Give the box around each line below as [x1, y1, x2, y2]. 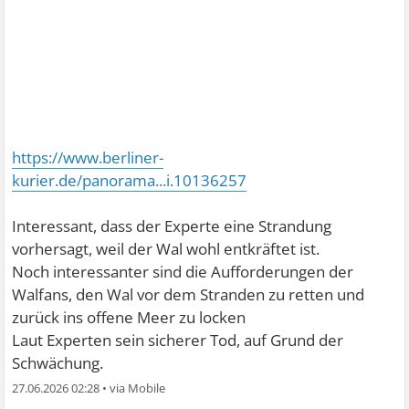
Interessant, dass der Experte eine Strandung [12, 215, 332, 236]
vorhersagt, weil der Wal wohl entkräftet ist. [12, 238, 320, 259]
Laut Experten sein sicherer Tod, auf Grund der [12, 330, 344, 351]
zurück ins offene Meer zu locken [12, 307, 246, 328]
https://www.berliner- [12, 147, 164, 168]
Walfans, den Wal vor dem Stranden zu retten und [12, 284, 365, 305]
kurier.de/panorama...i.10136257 [12, 170, 247, 191]
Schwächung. [12, 352, 104, 373]
